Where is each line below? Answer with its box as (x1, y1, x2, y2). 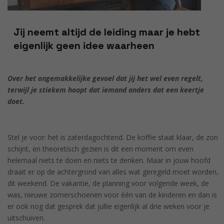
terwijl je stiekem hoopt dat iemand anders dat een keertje (7, 84, 204, 94)
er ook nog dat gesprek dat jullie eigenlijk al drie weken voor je (7, 201, 209, 211)
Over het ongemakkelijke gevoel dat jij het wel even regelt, (7, 73, 203, 83)
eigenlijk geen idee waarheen (13, 38, 154, 52)
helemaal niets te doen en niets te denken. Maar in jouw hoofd (7, 155, 210, 165)
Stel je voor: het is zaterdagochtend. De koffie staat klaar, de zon (7, 132, 218, 142)
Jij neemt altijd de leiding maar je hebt (13, 25, 200, 38)
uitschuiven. (7, 212, 47, 222)
